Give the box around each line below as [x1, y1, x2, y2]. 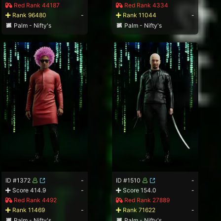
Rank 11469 [11, 206, 45, 214]
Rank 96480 [11, 11, 47, 19]
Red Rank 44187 [12, 1, 60, 9]
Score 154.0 [121, 186, 157, 194]
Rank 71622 [121, 206, 156, 214]
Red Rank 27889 [123, 196, 170, 204]
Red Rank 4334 [123, 1, 169, 9]
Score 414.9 [11, 186, 46, 194]
